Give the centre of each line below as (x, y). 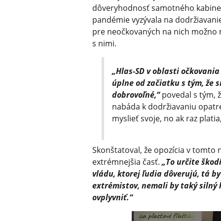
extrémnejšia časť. (127, 162)
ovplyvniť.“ (112, 198)
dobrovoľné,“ (136, 95)
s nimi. (104, 44)
